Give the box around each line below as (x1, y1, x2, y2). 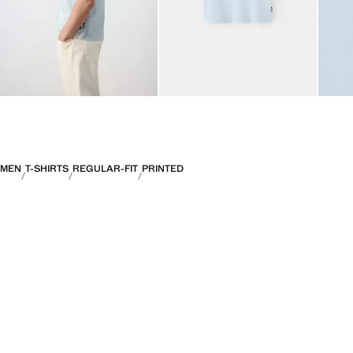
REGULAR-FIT (72, 162, 138, 176)
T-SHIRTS (25, 162, 69, 176)
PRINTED (142, 162, 184, 176)
